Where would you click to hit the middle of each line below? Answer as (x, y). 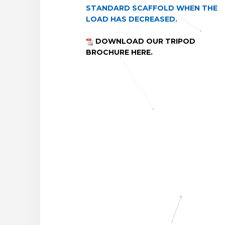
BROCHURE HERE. (119, 52)
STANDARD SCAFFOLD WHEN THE (151, 8)
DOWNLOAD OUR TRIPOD (144, 41)
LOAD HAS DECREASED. (131, 19)
